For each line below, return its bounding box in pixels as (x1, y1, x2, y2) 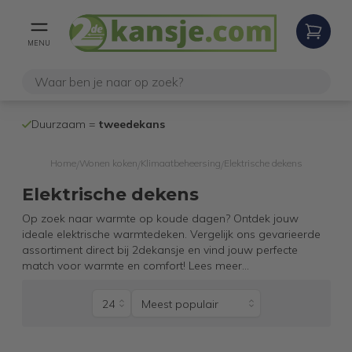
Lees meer (188, 258, 242, 273)
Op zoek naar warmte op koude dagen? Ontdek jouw (21, 211, 299, 225)
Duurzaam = (31, 117, 98, 131)
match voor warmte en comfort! (21, 258, 185, 273)
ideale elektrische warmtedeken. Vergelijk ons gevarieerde (21, 227, 321, 241)
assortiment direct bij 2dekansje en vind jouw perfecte (21, 243, 298, 257)
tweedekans (97, 117, 165, 131)
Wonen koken (79, 157, 137, 169)
